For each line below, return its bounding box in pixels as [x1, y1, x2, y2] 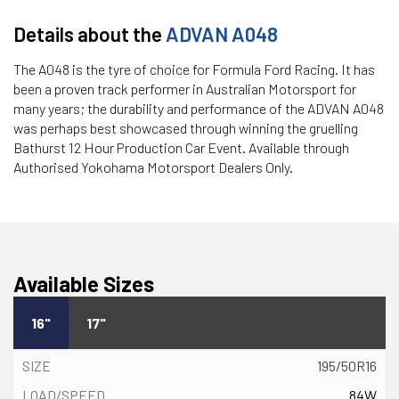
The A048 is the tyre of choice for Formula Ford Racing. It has [13, 60, 375, 77]
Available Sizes [13, 270, 154, 297]
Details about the [13, 21, 166, 45]
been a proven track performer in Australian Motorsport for [13, 79, 356, 97]
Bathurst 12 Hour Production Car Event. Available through [13, 138, 349, 156]
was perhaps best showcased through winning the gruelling [13, 118, 358, 136]
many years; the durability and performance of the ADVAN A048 [13, 99, 384, 117]
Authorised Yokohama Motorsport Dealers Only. [13, 158, 293, 175]
